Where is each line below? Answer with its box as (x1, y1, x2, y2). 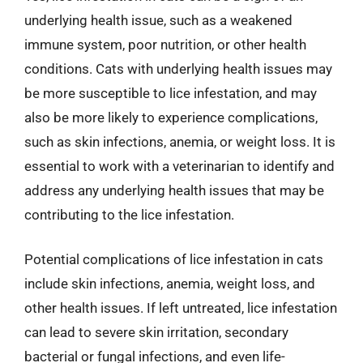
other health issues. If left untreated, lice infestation (24, 300, 337, 316)
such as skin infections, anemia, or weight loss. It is (24, 133, 335, 150)
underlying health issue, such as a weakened (24, 11, 293, 28)
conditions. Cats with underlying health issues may (24, 60, 332, 77)
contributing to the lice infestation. (24, 206, 234, 223)
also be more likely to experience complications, (24, 109, 318, 126)
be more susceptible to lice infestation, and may (24, 84, 317, 101)
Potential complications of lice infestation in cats (24, 251, 323, 267)
